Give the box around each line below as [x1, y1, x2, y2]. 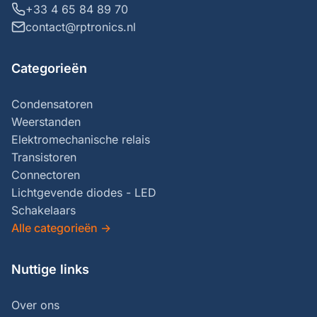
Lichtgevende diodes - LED [11, 185, 156, 200]
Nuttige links [11, 262, 89, 277]
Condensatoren [11, 97, 93, 111]
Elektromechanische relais [11, 132, 150, 146]
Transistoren [11, 150, 76, 164]
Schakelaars [11, 203, 76, 217]
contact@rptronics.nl [25, 20, 136, 34]
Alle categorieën [11, 221, 98, 235]
